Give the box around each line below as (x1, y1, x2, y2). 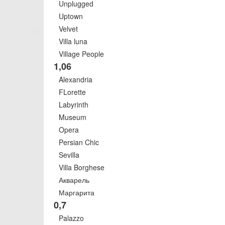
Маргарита (59, 187, 94, 197)
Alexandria (59, 74, 92, 84)
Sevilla (59, 150, 79, 160)
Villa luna (59, 36, 87, 46)
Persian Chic (59, 137, 99, 147)
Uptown (59, 11, 83, 21)
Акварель (59, 175, 89, 185)
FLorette (59, 87, 86, 97)
